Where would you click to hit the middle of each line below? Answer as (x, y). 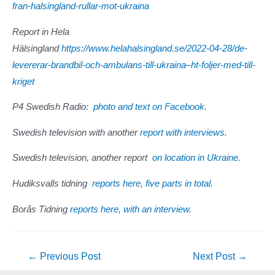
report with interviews (182, 132)
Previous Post (69, 257)
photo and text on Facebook (148, 107)
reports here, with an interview (130, 209)
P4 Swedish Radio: (52, 107)
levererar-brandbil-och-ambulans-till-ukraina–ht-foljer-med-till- (134, 65)
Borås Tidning (41, 209)
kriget (23, 81)
